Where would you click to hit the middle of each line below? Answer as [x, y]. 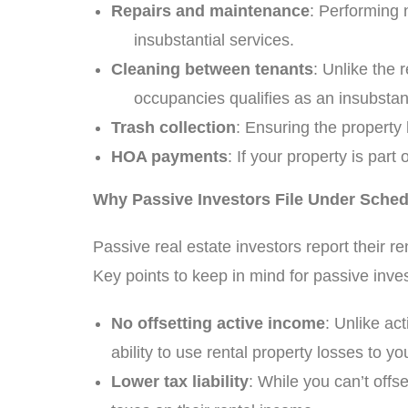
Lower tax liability [180, 382]
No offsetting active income [218, 323]
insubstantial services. [203, 40]
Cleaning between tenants [212, 69]
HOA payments [169, 157]
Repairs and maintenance [210, 11]
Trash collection [173, 127]
